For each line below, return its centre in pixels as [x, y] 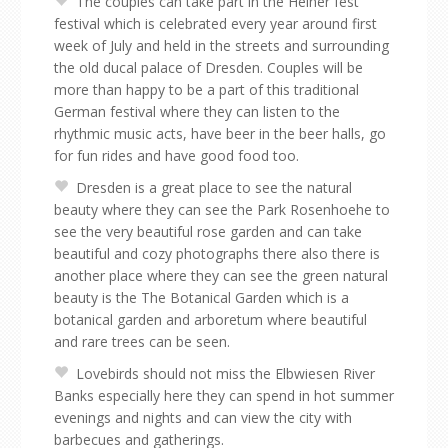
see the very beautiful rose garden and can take [208, 231]
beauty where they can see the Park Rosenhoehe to [222, 209]
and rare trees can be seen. [142, 341]
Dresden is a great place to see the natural [214, 187]
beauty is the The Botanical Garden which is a [201, 297]
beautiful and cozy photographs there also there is [217, 253]
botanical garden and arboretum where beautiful [210, 319]
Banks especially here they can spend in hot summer [224, 395]
